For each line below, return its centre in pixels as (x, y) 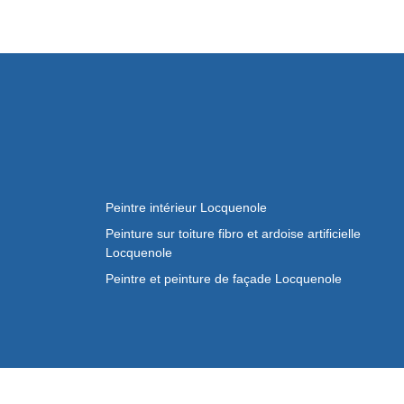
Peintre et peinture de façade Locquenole (224, 279)
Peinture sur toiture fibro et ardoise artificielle (233, 234)
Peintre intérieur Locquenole (186, 207)
